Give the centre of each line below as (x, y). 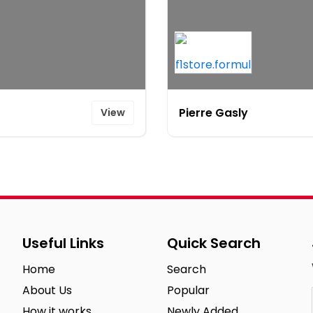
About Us (48, 290)
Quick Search (213, 243)
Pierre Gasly (213, 112)
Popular (188, 290)
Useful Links (64, 243)
